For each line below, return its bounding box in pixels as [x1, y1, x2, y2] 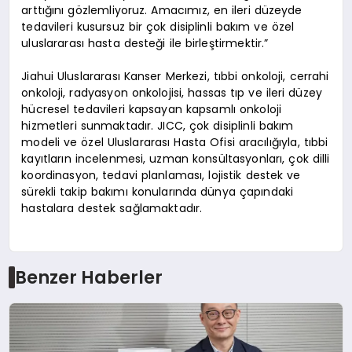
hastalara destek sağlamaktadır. [21, 200, 203, 217]
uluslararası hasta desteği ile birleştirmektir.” [21, 35, 269, 52]
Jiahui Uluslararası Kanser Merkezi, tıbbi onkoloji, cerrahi [21, 68, 329, 85]
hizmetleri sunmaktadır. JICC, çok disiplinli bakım [21, 118, 294, 134]
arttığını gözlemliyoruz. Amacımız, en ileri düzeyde [21, 2, 302, 19]
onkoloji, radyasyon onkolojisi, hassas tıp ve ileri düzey [21, 85, 323, 101]
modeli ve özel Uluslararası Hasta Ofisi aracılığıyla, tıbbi [21, 134, 328, 151]
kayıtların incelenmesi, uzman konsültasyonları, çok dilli [21, 151, 330, 167]
